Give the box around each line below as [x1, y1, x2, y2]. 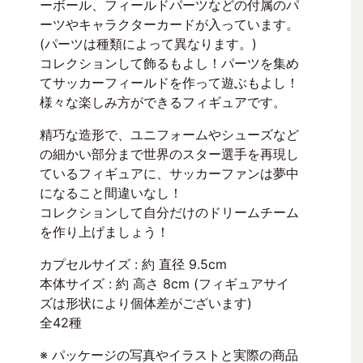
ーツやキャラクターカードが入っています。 [40, 16, 299, 33]
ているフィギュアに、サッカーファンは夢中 [40, 165, 299, 182]
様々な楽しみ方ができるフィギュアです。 [40, 94, 286, 111]
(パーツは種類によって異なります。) [40, 36, 257, 53]
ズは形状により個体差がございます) [40, 295, 252, 312]
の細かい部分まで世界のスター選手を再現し [40, 146, 299, 163]
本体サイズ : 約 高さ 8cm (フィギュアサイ [40, 275, 289, 293]
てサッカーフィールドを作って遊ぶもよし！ [40, 75, 299, 92]
